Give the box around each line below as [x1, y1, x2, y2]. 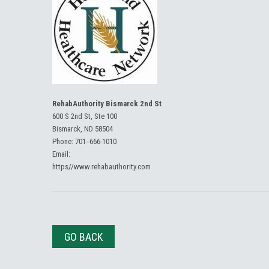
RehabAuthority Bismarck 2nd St [52, 99, 162, 108]
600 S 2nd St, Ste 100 [52, 112, 117, 121]
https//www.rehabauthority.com [52, 162, 151, 171]
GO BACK [64, 231, 103, 243]
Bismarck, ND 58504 [52, 124, 113, 133]
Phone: [52, 137, 75, 146]
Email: [52, 150, 70, 159]
